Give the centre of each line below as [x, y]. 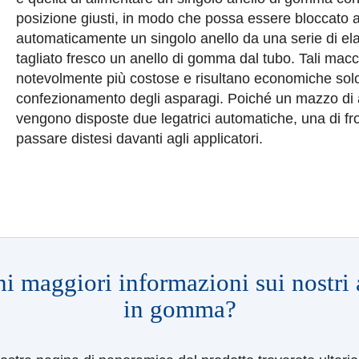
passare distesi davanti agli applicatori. [139, 139]
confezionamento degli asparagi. [120, 99]
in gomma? [179, 309]
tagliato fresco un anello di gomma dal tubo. [155, 58]
